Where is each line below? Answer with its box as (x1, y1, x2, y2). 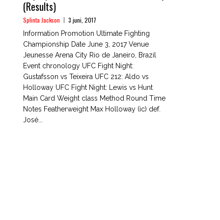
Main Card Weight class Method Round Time (23, 94, 165, 102)
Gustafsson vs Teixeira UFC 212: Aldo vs (23, 73, 149, 81)
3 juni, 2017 (68, 16, 96, 24)
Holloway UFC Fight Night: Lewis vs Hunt (23, 83, 153, 91)
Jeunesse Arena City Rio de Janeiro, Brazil (23, 51, 156, 59)
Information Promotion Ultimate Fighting (23, 29, 150, 37)
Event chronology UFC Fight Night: (23, 62, 134, 70)
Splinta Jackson (23, 16, 60, 24)
